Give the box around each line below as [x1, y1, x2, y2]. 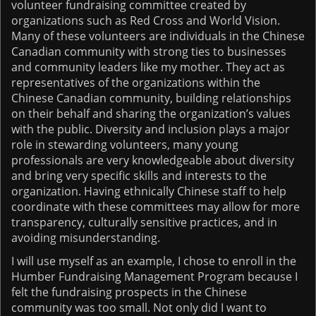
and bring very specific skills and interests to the [11, 167, 267, 183]
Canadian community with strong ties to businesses [11, 43, 286, 59]
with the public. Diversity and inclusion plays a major [11, 121, 290, 137]
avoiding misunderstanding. [11, 229, 160, 245]
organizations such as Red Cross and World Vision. [11, 12, 280, 28]
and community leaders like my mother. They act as [11, 59, 285, 75]
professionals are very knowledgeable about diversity [11, 152, 294, 168]
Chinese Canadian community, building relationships [11, 90, 291, 106]
